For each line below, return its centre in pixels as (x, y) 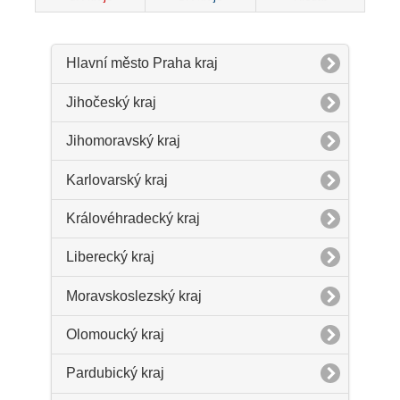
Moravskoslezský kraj (133, 296)
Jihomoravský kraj (123, 141)
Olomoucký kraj (115, 335)
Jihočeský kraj (111, 102)
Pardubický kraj (115, 373)
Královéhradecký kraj (133, 218)
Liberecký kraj (110, 257)
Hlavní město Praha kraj (142, 63)
